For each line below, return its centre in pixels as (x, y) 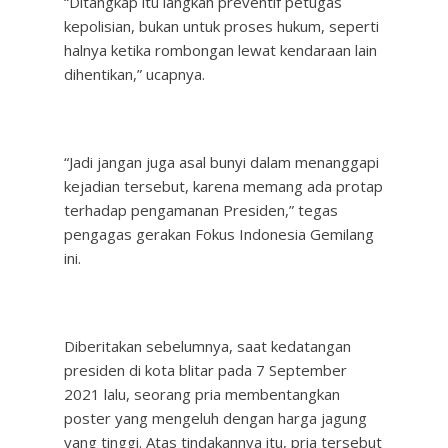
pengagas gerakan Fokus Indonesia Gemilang (219, 234)
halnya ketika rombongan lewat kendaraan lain (220, 50)
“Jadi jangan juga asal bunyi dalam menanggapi (221, 162)
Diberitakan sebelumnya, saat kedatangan (207, 346)
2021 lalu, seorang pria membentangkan (202, 394)
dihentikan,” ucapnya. (134, 74)
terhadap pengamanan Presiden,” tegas (201, 210)
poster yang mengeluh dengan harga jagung (215, 418)
